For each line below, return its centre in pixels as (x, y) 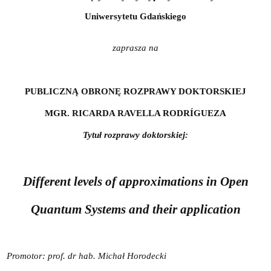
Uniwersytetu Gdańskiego (135, 16)
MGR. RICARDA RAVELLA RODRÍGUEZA (135, 113)
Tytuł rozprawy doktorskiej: (135, 135)
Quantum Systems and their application (135, 209)
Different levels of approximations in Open (135, 181)
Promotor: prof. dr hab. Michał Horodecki (86, 256)
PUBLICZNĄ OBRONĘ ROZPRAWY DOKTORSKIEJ (135, 91)
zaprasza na (135, 47)
